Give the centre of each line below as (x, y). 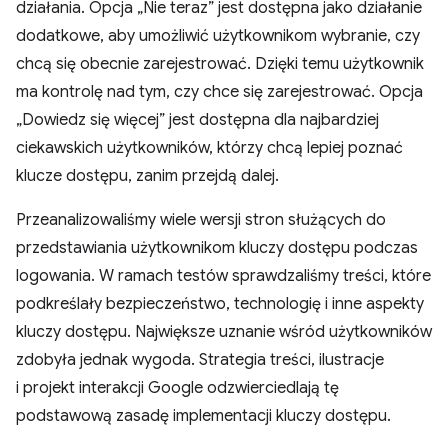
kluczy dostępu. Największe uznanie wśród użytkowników (224, 332)
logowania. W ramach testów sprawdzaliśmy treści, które (223, 276)
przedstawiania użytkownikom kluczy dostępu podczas (217, 248)
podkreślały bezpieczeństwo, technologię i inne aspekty (220, 304)
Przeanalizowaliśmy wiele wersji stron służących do (201, 220)
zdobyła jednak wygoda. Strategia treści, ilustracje (200, 360)
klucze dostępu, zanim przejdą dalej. (147, 176)
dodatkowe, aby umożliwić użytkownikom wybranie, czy (218, 36)
